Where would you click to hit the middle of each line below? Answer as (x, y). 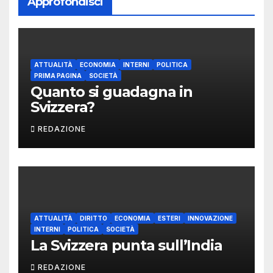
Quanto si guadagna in (112, 92)
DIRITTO (94, 218)
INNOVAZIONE (210, 218)
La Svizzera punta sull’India (126, 246)
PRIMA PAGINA (58, 76)
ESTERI (169, 218)
